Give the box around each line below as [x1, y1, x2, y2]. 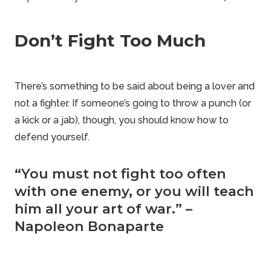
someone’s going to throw [81, 97, 198, 109]
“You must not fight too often [15, 165, 226, 182]
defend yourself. [15, 131, 90, 143]
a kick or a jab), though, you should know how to [15, 114, 229, 126]
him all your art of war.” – [15, 200, 192, 217]
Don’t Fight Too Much [15, 30, 206, 51]
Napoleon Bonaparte [15, 218, 164, 235]
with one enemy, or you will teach [15, 183, 254, 200]
